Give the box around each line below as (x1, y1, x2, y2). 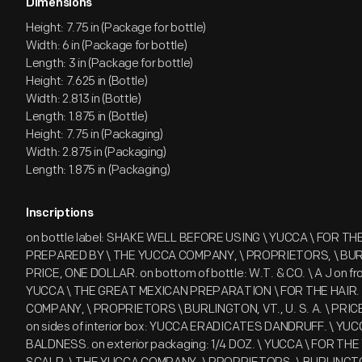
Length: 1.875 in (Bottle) (26, 109, 148, 124)
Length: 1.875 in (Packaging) (26, 162, 170, 178)
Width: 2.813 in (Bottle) (26, 91, 141, 107)
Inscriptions (26, 208, 94, 220)
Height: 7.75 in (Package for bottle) (26, 20, 207, 36)
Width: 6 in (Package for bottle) (26, 38, 187, 53)
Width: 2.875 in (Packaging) (26, 145, 166, 160)
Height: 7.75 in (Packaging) (26, 127, 163, 142)
